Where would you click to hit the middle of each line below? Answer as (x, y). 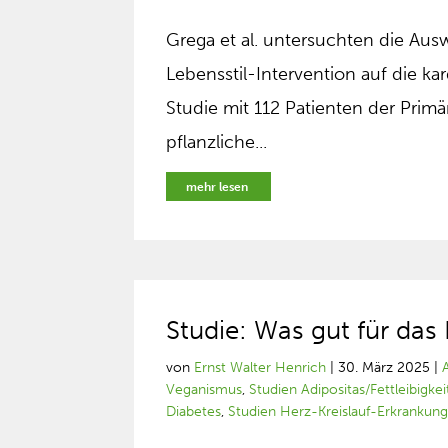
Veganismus (204, 389)
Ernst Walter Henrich (260, 367)
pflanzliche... (217, 142)
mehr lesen (217, 187)
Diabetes (194, 411)
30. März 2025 (384, 367)
